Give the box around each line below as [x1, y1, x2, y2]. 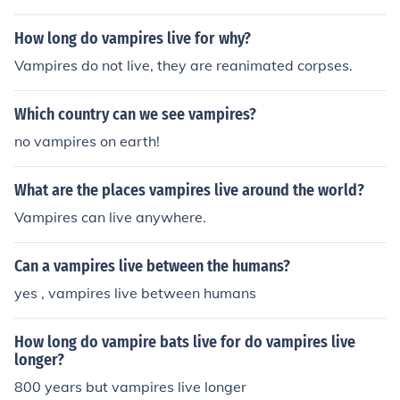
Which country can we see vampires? [14, 104, 256, 124]
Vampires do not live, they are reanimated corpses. [14, 56, 353, 74]
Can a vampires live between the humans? [14, 256, 290, 276]
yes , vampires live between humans [14, 284, 256, 302]
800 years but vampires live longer [14, 378, 246, 396]
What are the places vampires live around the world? [14, 180, 364, 200]
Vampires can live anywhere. [14, 208, 206, 226]
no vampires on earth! [14, 132, 160, 150]
